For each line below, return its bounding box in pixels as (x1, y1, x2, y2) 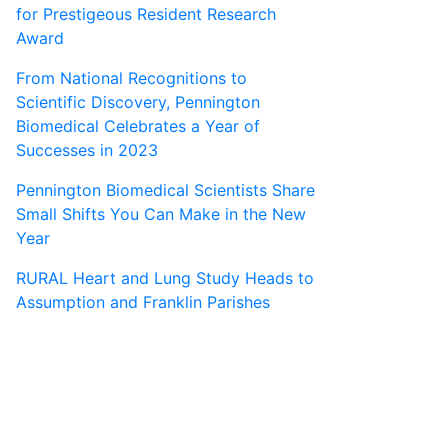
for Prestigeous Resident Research (16, 4, 276, 25)
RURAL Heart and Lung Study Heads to (16, 268, 314, 289)
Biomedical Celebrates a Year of (16, 116, 260, 137)
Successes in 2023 (16, 140, 158, 161)
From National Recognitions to (16, 68, 247, 89)
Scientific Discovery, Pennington (16, 92, 260, 113)
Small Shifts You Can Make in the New (16, 204, 306, 225)
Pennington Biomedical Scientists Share (16, 180, 315, 201)
